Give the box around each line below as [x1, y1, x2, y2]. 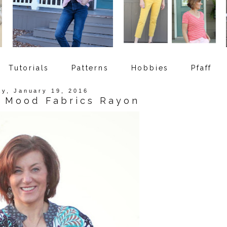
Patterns [71, 63, 109, 72]
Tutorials [9, 63, 50, 72]
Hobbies [131, 63, 169, 72]
